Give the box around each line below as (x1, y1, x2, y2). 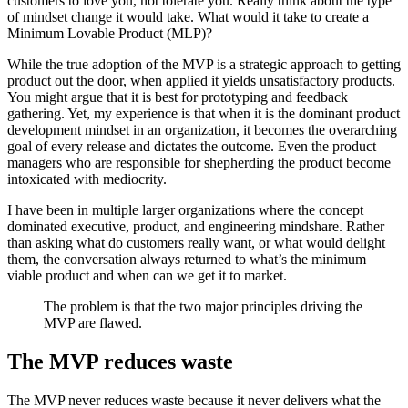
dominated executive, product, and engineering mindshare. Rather (7, 219, 384, 235)
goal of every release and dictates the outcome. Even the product (7, 138, 376, 155)
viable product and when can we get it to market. (7, 268, 287, 284)
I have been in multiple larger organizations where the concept (7, 202, 363, 219)
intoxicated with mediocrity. (7, 171, 167, 188)
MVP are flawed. (44, 315, 142, 331)
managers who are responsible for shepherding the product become (7, 155, 391, 171)
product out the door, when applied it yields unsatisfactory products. (7, 73, 395, 89)
